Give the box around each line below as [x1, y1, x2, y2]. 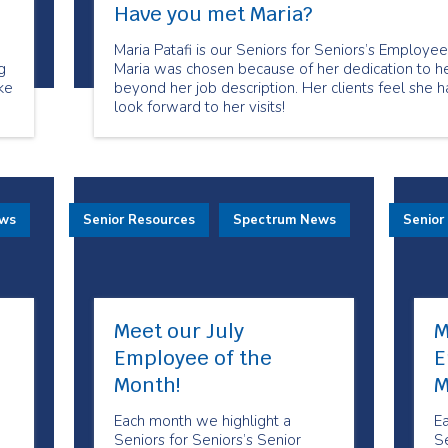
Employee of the [113, 345, 272, 371]
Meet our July [113, 318, 244, 344]
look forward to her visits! [113, 97, 285, 117]
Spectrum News [232, 211, 336, 229]
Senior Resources [82, 211, 195, 229]
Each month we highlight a [113, 411, 291, 431]
